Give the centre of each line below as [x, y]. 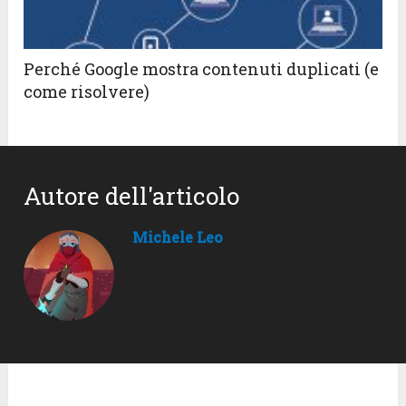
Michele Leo [178, 237]
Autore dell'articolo [132, 196]
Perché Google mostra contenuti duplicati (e [202, 69]
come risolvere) [87, 92]
